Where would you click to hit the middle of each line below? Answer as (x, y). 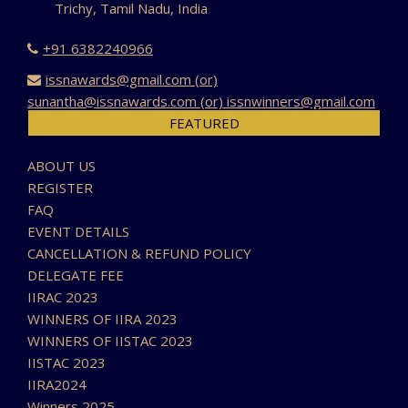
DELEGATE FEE (76, 275)
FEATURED (204, 122)
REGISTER (60, 187)
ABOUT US (61, 165)
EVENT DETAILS (78, 231)
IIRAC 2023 (63, 296)
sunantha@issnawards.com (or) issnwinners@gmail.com (201, 101)
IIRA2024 (57, 384)
